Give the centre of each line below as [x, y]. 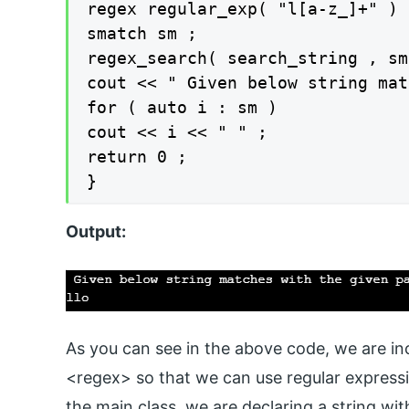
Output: [96, 232]
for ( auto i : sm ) [182, 107]
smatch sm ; [142, 33]
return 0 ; [137, 156]
